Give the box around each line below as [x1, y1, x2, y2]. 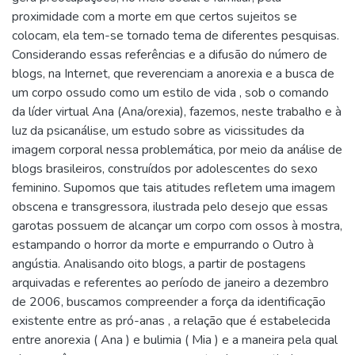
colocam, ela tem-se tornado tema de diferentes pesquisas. [12, 27, 339, 44]
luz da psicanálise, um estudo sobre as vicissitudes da [12, 122, 304, 139]
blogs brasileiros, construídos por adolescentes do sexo [12, 160, 318, 177]
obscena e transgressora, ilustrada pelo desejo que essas [12, 198, 328, 216]
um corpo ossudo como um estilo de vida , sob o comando [12, 84, 329, 101]
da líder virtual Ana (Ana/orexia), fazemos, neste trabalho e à [12, 103, 342, 120]
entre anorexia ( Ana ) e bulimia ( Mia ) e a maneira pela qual [12, 331, 338, 349]
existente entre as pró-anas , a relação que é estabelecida [12, 312, 330, 330]
